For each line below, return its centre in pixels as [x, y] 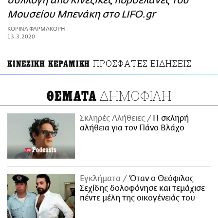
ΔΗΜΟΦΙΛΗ [134, 96]
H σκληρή [170, 118]
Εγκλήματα [101, 178]
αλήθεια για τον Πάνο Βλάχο [132, 128]
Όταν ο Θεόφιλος [160, 178]
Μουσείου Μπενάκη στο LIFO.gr [81, 15]
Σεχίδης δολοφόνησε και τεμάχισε [143, 188]
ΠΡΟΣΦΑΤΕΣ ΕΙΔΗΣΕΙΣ [142, 64]
